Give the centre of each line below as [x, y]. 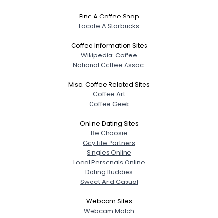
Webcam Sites [109, 201]
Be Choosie [109, 133]
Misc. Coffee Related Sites [109, 84]
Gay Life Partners [109, 143]
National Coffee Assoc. [109, 65]
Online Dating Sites [109, 123]
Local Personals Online [109, 162]
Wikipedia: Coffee [109, 55]
